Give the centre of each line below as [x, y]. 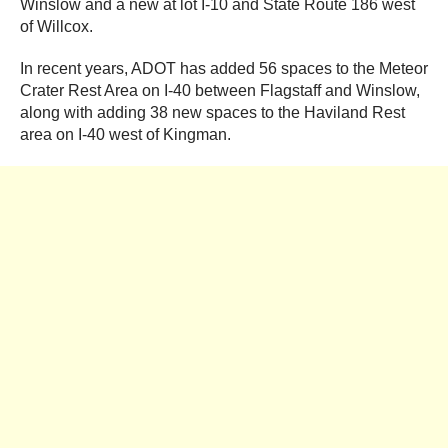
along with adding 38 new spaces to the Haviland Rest [212, 113]
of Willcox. [56, 27]
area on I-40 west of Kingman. [125, 135]
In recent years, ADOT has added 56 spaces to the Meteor [224, 69]
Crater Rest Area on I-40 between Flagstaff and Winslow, [220, 91]
